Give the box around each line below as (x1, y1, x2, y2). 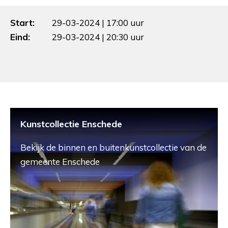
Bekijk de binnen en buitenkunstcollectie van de (20, 141, 207, 153)
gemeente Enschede (20, 156, 100, 167)
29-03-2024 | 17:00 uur (52, 17, 144, 28)
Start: (10, 17, 35, 28)
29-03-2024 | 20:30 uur (52, 31, 144, 42)
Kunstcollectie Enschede (20, 118, 122, 130)
